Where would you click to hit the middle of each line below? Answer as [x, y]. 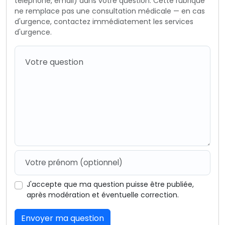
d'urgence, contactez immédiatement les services [104, 21]
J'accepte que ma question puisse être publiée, [110, 184]
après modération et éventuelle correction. [103, 195]
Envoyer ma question [63, 218]
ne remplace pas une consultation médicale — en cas [110, 11]
